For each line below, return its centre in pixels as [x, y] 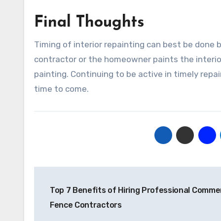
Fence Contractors [86, 205]
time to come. [61, 89]
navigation [73, 196]
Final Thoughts [92, 23]
